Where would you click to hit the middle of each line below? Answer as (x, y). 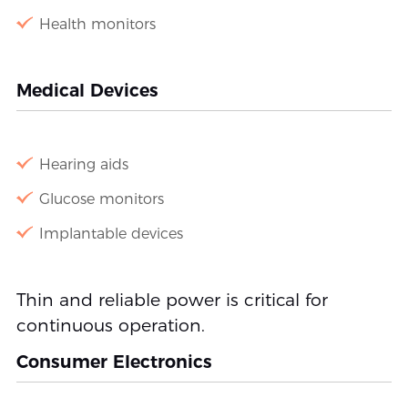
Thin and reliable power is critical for (172, 300)
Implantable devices (111, 233)
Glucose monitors (101, 199)
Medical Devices (87, 90)
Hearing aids (83, 164)
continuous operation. (110, 325)
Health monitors (97, 24)
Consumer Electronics (114, 362)
